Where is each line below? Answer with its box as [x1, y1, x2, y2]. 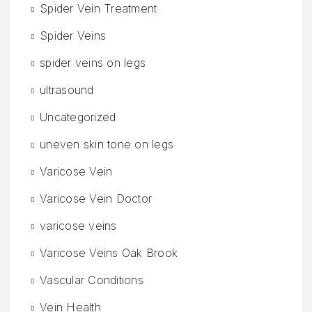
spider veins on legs [40, 56, 146, 70]
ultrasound [40, 83, 94, 97]
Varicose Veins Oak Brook [40, 246, 178, 260]
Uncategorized [40, 110, 116, 125]
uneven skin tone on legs [40, 137, 174, 152]
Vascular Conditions [40, 273, 143, 288]
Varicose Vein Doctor [40, 192, 153, 206]
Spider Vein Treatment [40, 1, 157, 16]
